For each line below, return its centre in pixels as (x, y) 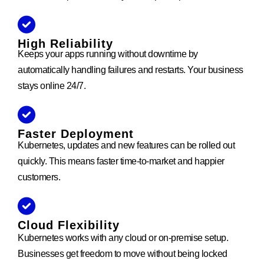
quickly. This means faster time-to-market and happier (121, 161)
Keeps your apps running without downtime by (108, 54)
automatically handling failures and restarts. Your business (131, 70)
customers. (39, 177)
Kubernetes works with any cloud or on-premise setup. (123, 237)
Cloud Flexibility (69, 225)
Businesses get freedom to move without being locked (123, 253)
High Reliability (65, 43)
